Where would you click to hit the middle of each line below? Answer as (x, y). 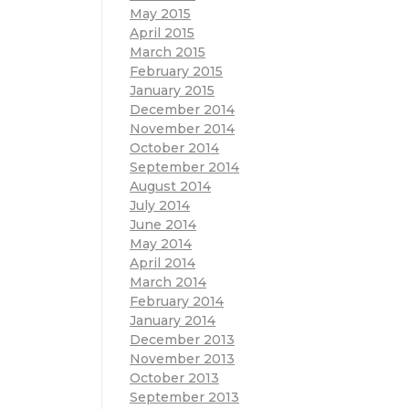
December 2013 (182, 339)
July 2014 (160, 205)
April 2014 (163, 262)
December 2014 (182, 109)
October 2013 (174, 378)
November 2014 (182, 128)
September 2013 (184, 397)
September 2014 (184, 167)
